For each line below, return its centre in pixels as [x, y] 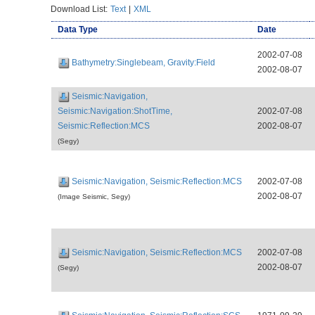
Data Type [77, 29]
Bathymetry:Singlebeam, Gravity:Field [143, 62]
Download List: [81, 9]
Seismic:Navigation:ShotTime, [115, 111]
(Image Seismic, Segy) [94, 196]
